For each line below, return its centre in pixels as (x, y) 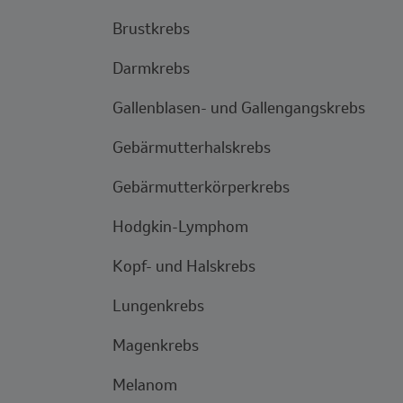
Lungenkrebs (158, 306)
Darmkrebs (151, 68)
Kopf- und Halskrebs (184, 266)
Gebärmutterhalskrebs (192, 148)
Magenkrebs (156, 345)
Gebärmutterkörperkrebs (201, 187)
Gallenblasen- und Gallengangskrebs (239, 108)
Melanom (145, 385)
